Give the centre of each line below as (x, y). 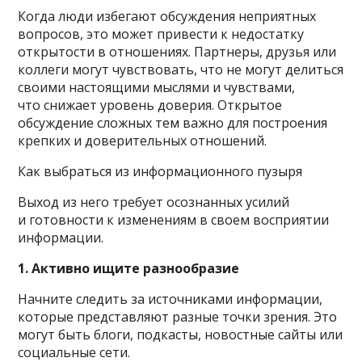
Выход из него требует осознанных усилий (154, 202)
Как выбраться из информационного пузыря (160, 172)
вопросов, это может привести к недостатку (161, 34)
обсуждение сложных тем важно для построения (173, 123)
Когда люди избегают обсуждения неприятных (167, 17)
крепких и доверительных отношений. (143, 141)
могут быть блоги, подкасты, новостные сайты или (181, 335)
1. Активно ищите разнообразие (129, 269)
